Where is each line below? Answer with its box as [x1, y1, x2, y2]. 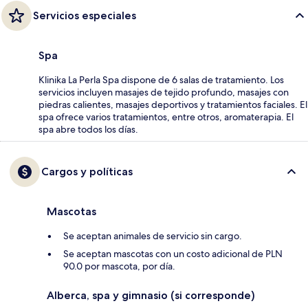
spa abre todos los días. [38, 123, 138, 136]
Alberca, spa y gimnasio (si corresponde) [47, 289, 255, 302]
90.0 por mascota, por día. [63, 260, 175, 273]
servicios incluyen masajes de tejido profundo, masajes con [38, 86, 289, 99]
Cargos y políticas [41, 165, 133, 179]
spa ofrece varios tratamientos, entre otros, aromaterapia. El [38, 111, 294, 124]
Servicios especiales [33, 9, 136, 23]
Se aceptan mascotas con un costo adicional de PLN [63, 247, 283, 261]
